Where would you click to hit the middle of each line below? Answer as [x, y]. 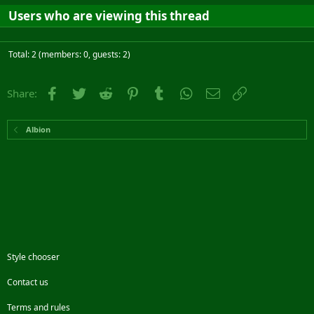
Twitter [104, 92]
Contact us [28, 282]
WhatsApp [219, 92]
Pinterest [163, 92]
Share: [22, 93]
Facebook [84, 92]
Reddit [130, 92]
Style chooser [33, 257]
